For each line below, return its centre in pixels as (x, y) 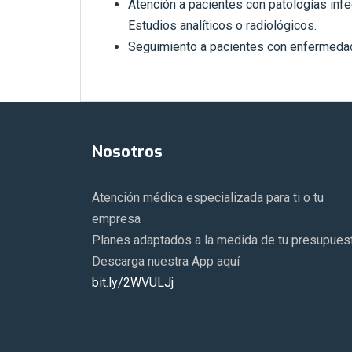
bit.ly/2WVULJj (133, 283)
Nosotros (127, 152)
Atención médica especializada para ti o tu (208, 198)
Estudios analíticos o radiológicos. (222, 26)
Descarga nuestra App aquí (166, 262)
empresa (116, 219)
